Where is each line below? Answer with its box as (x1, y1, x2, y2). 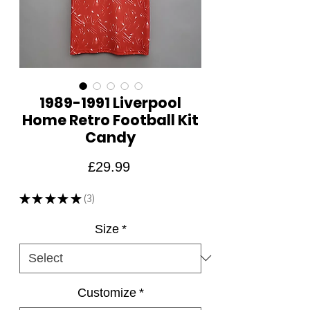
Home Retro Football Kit (22, 109, 199, 130)
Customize (77, 285, 136, 300)
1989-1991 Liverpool (39, 92, 181, 113)
